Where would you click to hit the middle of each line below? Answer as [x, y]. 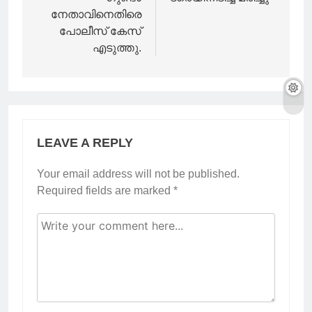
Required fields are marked [105, 191]
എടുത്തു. [117, 48]
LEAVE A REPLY [85, 143]
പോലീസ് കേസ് [100, 31]
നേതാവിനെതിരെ [96, 15]
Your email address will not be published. [138, 174]
